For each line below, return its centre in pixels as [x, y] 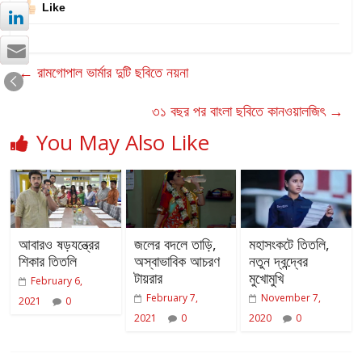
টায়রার [148, 278]
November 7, [290, 297]
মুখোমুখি [266, 278]
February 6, [57, 280]
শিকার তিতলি [48, 261]
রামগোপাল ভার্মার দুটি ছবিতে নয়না [111, 72]
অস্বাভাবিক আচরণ [177, 261]
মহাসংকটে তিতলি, [289, 244]
